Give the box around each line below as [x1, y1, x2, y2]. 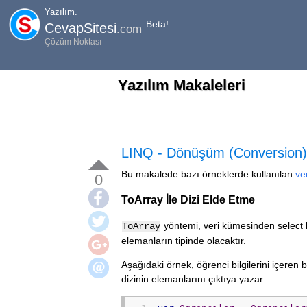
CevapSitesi [45, 20, 116, 36]
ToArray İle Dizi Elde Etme [121, 193, 255, 206]
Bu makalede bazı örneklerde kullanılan [121, 169, 295, 180]
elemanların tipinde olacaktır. [121, 234, 246, 246]
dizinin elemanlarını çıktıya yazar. [121, 273, 265, 284]
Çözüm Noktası [45, 36, 101, 47]
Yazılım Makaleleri [118, 77, 245, 94]
